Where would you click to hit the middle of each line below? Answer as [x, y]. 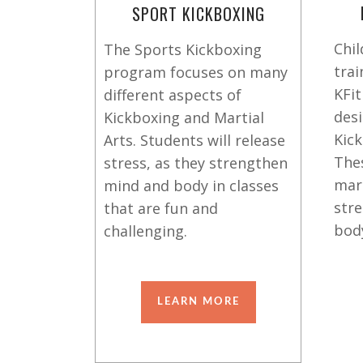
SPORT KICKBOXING [198, 14]
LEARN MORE [198, 302]
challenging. [145, 231]
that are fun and [161, 208]
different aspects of [173, 95]
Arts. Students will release [194, 140]
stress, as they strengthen [196, 163]
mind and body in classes [191, 186]
